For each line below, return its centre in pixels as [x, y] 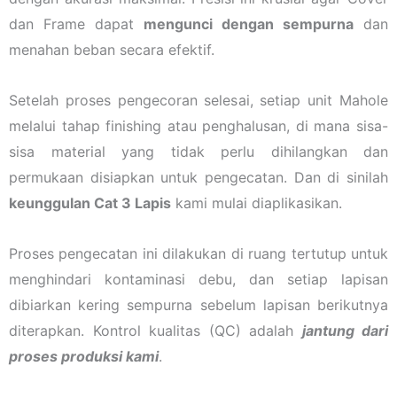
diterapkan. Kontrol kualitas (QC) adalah [156, 330]
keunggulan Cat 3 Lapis [90, 202]
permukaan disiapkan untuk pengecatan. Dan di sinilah [198, 177]
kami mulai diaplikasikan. [257, 202]
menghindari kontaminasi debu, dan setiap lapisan [198, 279]
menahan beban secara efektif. [112, 49]
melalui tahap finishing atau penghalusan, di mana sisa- [198, 125]
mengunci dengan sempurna [249, 23]
